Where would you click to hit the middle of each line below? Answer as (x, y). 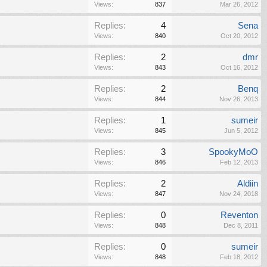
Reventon (239, 215)
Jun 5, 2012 (241, 131)
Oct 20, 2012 (239, 36)
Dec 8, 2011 (241, 225)
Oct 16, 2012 (239, 67)
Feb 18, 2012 (239, 257)
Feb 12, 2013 (239, 162)
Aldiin (248, 184)
